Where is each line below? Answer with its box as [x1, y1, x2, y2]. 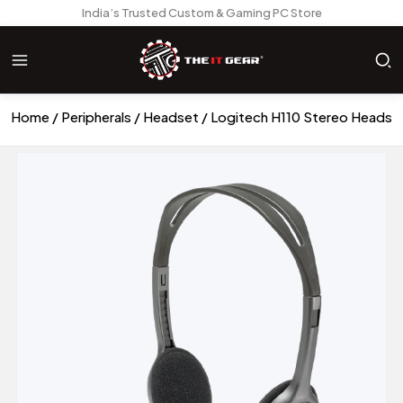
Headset [143, 108, 199, 125]
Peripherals [61, 108, 131, 125]
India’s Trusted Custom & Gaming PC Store [81, 5, 322, 20]
